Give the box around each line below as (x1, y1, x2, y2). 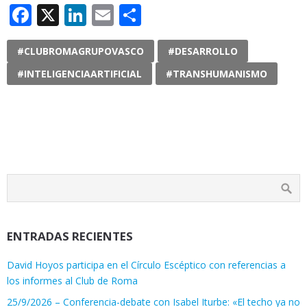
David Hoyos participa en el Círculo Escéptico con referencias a (7, 258, 286, 272)
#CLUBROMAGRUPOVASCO (17, 45, 144, 58)
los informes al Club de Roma (7, 274, 138, 288)
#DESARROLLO (168, 45, 238, 58)
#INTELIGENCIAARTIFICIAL (17, 67, 142, 81)
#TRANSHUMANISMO (166, 67, 267, 81)
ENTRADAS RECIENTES (7, 228, 133, 245)
